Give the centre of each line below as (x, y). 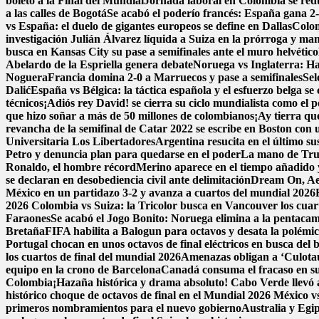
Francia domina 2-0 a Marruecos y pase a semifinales (175, 77)
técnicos (25, 103)
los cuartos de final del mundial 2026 (93, 257)
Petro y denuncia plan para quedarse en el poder (123, 154)
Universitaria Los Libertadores (80, 141)
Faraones (28, 218)
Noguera (27, 77)
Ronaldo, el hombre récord (71, 167)
